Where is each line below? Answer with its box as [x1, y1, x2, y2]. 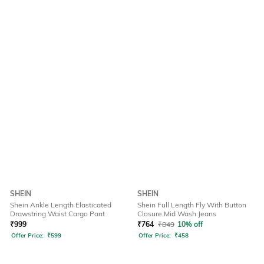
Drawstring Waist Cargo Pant [10, 209, 105, 219]
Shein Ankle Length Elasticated [10, 200, 111, 210]
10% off [177, 220, 203, 229]
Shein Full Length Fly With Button [137, 200, 246, 210]
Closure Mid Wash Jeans [137, 209, 216, 219]
